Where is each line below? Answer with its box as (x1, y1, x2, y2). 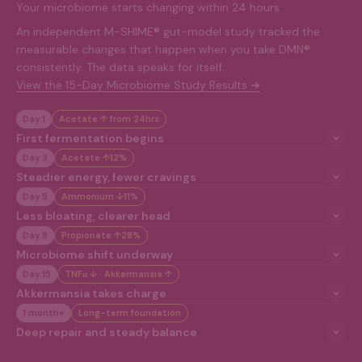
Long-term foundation (78, 306, 181, 318)
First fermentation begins (16, 130, 164, 145)
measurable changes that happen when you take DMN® (16, 41, 310, 57)
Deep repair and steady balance (16, 324, 197, 339)
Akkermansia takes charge (16, 285, 166, 301)
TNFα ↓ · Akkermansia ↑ (65, 267, 172, 280)
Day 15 (23, 267, 51, 280)
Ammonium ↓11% (61, 190, 138, 202)
